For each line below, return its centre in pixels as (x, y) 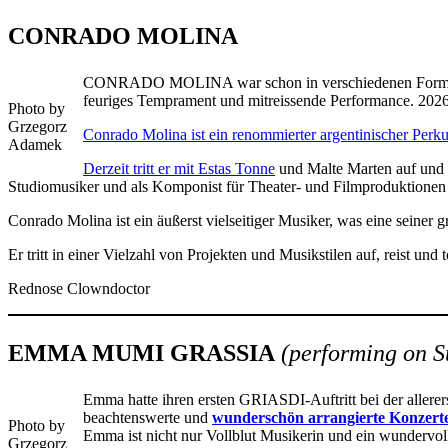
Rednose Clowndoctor (79, 289)
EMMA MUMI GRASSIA (141, 353)
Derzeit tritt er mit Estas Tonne (179, 169)
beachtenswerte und (147, 418)
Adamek (35, 145)
